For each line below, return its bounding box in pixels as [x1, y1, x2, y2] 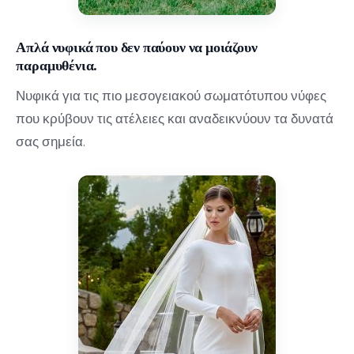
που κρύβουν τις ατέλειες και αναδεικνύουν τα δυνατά [16, 110, 334, 126]
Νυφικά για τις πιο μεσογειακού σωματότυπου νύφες [16, 87, 327, 104]
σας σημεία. [16, 133, 86, 149]
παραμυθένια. [16, 54, 98, 74]
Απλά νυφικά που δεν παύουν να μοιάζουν [16, 36, 258, 56]
